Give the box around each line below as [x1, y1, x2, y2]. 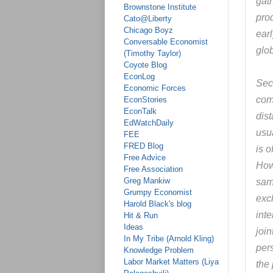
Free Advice [124, 153, 166, 162]
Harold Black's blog [124, 199, 191, 208]
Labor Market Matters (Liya [124, 257, 219, 266]
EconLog [124, 72, 155, 81]
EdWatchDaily [124, 118, 174, 127]
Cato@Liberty [124, 14, 172, 23]
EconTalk [124, 107, 157, 116]
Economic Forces [124, 83, 186, 93]
